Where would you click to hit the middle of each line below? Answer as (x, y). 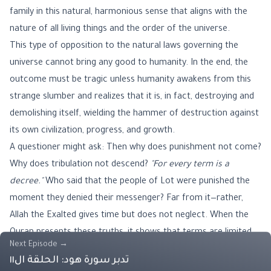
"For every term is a (190, 165)
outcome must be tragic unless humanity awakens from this (130, 80)
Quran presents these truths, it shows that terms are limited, (132, 233)
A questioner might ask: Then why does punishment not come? (135, 148)
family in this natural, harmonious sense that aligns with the (129, 13)
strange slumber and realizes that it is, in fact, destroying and (132, 97)
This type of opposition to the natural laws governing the (124, 47)
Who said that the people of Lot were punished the (146, 182)
